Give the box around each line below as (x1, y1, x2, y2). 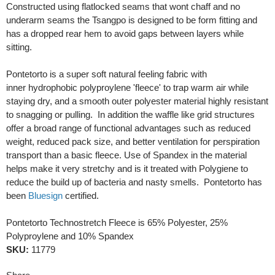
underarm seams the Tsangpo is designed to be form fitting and (6, 15, 257, 25)
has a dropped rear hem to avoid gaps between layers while (6, 28, 244, 39)
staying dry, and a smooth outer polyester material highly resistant (6, 96, 268, 106)
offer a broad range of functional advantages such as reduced (6, 123, 250, 133)
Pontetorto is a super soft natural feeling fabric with (6, 69, 207, 79)
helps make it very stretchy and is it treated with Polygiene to (6, 163, 248, 174)
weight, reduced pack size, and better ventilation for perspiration (6, 136, 260, 147)
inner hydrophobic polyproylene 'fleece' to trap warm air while (6, 82, 249, 93)
